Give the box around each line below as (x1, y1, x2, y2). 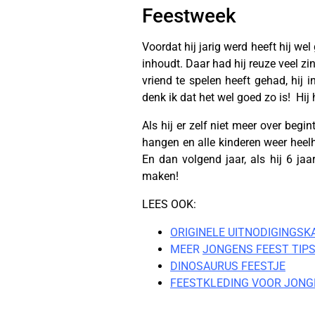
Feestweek (142, 4, 236, 27)
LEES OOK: (142, 198, 196, 211)
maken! (142, 169, 179, 183)
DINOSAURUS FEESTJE (170, 259, 285, 273)
